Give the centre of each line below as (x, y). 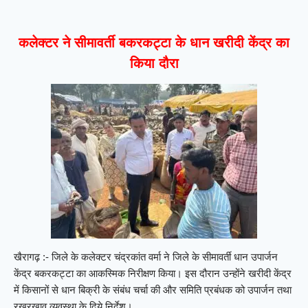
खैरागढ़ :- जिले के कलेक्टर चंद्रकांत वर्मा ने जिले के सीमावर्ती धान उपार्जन (146, 257)
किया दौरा (154, 64)
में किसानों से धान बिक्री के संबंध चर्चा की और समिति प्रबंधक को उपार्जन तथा (153, 290)
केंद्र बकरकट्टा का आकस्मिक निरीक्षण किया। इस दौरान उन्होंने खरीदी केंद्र (153, 274)
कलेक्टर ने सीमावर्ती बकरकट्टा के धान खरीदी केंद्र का (154, 43)
